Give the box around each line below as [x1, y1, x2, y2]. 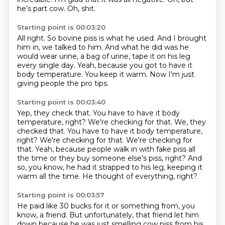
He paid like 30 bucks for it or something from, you [17, 201, 195, 210]
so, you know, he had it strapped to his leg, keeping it [17, 163, 202, 172]
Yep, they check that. [17, 108, 93, 118]
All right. [17, 34, 47, 43]
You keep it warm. [84, 70, 150, 79]
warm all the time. [17, 172, 82, 181]
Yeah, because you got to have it [77, 61, 192, 70]
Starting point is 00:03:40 [17, 98, 105, 106]
